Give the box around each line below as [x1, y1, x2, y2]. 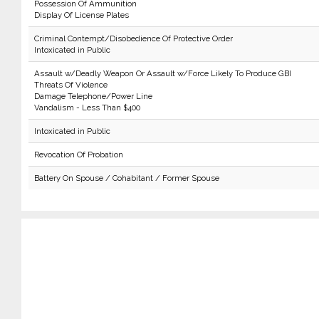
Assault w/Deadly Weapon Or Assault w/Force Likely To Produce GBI [33, 68, 291, 78]
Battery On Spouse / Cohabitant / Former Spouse [33, 173, 219, 183]
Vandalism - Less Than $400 [33, 103, 140, 113]
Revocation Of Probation [33, 150, 123, 159]
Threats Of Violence [33, 80, 108, 90]
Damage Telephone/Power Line [33, 91, 152, 101]
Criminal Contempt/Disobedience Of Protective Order [33, 33, 233, 43]
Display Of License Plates [33, 10, 129, 20]
